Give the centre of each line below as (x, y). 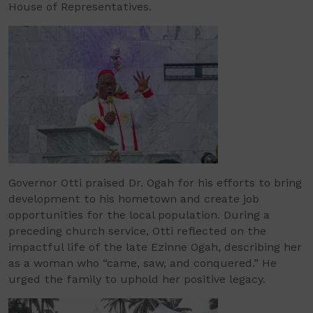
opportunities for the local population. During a (139, 215)
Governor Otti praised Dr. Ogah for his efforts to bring (155, 183)
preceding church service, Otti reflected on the (137, 231)
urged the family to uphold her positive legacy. (137, 279)
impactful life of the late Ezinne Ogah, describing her (155, 247)
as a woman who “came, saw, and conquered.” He (143, 263)
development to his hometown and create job (134, 199)
